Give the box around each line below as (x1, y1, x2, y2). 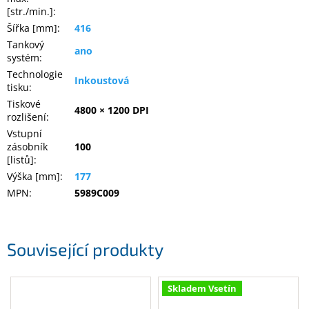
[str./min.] (7, 5, 53, 19)
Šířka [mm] (7, 21, 57, 35)
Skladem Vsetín (168, 281, 237, 295)
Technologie (7, 68, 63, 81)
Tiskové (7, 97, 41, 111)
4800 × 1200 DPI (74, 103, 149, 117)
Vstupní (7, 127, 42, 141)
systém (7, 51, 39, 65)
